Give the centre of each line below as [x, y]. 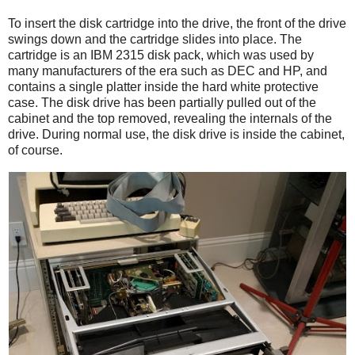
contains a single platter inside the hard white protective [163, 86]
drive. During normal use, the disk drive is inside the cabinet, [176, 134]
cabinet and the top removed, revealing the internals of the [170, 118]
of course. [35, 150]
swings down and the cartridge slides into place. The [155, 39]
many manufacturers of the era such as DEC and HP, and [168, 71]
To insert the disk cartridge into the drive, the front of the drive [177, 23]
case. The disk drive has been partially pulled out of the [162, 102]
